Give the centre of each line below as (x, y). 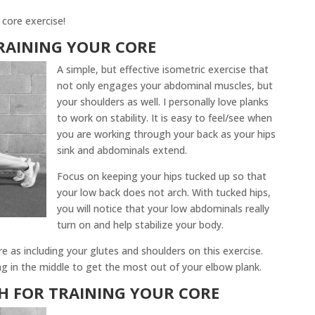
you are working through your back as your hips (166, 134)
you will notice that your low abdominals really (163, 209)
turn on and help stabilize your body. (140, 225)
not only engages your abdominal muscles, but (165, 86)
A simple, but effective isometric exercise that (162, 70)
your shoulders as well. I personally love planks (162, 102)
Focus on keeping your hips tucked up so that (161, 176)
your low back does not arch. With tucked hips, (163, 193)
